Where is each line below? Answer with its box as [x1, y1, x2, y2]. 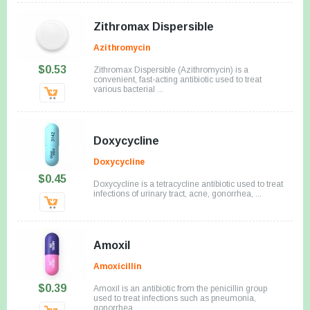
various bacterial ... [93, 84, 163, 94]
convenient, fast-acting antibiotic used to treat [93, 74, 262, 84]
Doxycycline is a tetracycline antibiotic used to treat [93, 179, 283, 189]
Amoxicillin [93, 261, 141, 271]
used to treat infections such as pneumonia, [93, 293, 256, 303]
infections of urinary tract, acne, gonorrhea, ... [93, 188, 262, 199]
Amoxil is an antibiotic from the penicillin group [93, 283, 267, 293]
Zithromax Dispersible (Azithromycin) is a [93, 64, 248, 75]
